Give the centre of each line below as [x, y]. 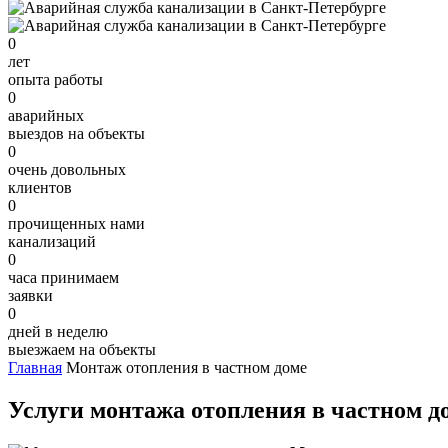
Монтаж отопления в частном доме [186, 367]
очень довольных [67, 169]
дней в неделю [58, 331]
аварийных [46, 115]
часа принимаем [63, 277]
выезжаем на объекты [82, 349]
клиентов [40, 187]
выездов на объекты [76, 133]
